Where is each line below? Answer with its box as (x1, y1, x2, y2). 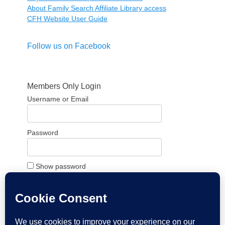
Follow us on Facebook (27, 42, 110, 51)
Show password (36, 162, 86, 171)
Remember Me (36, 173, 83, 181)
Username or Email (27, 95, 88, 103)
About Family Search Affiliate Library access (27, 4, 166, 13)
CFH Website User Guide (27, 15, 107, 23)
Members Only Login (27, 82, 101, 91)
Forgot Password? (27, 210, 85, 219)
